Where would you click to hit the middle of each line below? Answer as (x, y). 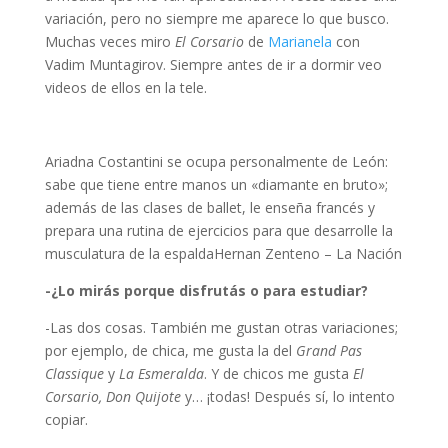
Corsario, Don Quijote (112, 397)
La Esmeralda (161, 374)
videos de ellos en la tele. (125, 88)
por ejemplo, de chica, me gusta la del (170, 351)
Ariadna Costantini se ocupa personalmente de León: (216, 162)
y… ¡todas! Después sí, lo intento (287, 397)
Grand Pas (328, 351)
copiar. (66, 420)
